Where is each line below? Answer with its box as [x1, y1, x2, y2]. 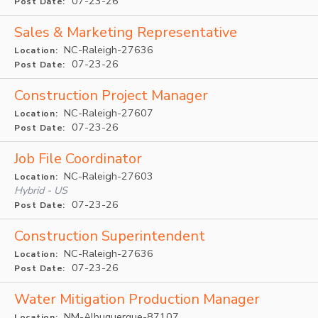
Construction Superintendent [14, 226, 205, 246]
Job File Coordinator [14, 149, 142, 168]
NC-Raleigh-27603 [61, 169, 154, 183]
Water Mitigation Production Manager [14, 290, 260, 309]
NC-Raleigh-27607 [61, 106, 154, 120]
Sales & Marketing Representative [14, 23, 237, 42]
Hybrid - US [14, 183, 67, 197]
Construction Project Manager [14, 86, 208, 105]
